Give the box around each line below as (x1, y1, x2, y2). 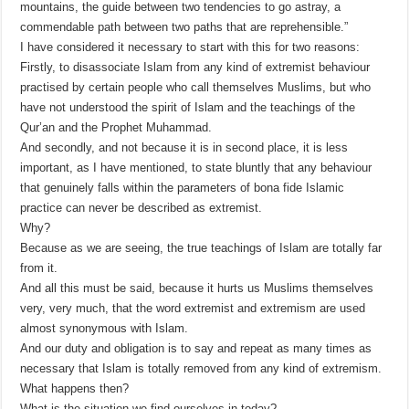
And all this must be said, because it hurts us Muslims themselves (20, 281, 374, 296)
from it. (20, 261, 58, 276)
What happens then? (20, 382, 130, 396)
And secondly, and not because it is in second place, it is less (20, 141, 349, 155)
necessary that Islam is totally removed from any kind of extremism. (20, 362, 383, 376)
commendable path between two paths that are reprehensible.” (20, 20, 349, 35)
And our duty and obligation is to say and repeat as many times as (20, 341, 372, 356)
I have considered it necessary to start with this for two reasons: (20, 40, 361, 55)
